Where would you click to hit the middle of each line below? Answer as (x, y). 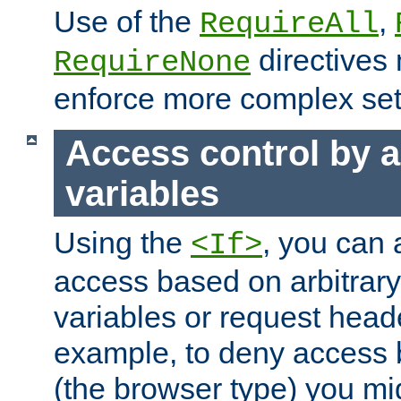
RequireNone (152, 63)
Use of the (127, 22)
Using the (122, 243)
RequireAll (289, 25)
